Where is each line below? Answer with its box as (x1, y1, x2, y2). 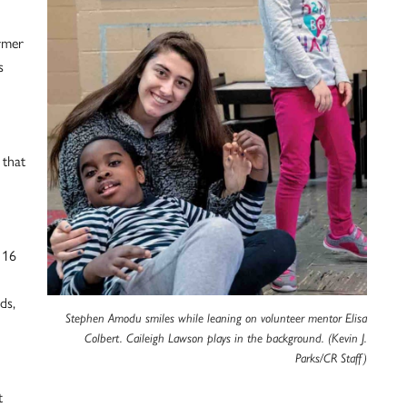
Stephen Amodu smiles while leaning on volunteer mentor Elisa (65, 310, 367, 325)
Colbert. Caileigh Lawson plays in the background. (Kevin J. (84, 330, 367, 345)
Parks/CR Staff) (295, 350, 367, 365)
